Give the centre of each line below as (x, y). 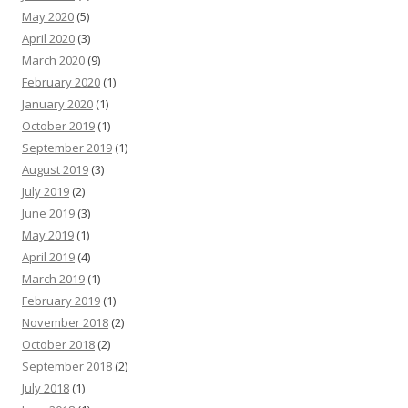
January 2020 (57, 103)
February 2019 (61, 300)
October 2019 (58, 125)
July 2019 (46, 191)
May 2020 (48, 16)
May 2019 (48, 235)
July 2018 (46, 388)
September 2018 (67, 366)
